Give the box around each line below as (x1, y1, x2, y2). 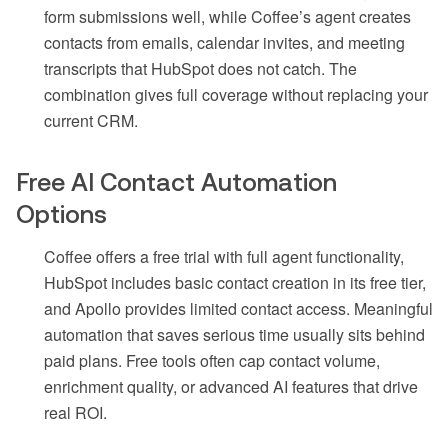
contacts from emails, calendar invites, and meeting (44, 31, 405, 55)
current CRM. (44, 109, 138, 133)
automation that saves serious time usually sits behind (44, 323, 425, 347)
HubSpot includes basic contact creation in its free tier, (44, 271, 426, 295)
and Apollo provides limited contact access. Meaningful (44, 297, 433, 321)
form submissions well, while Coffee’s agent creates (44, 5, 411, 29)
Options (16, 200, 107, 229)
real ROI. (44, 401, 107, 425)
